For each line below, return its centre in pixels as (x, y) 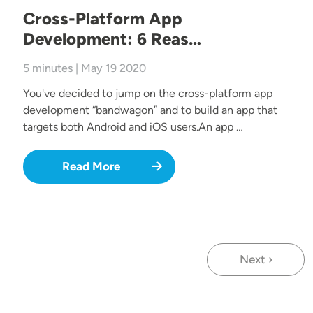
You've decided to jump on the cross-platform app (148, 94)
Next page (282, 267)
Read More (91, 167)
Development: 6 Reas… (112, 39)
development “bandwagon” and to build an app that (150, 110)
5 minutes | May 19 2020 (85, 68)
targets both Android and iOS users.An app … (133, 127)
